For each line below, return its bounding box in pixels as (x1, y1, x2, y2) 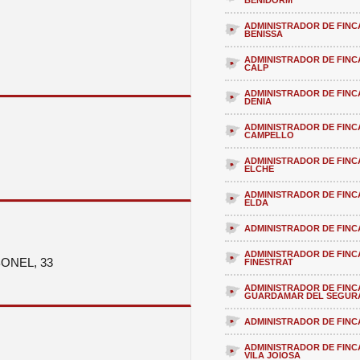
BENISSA (243, 29, 283, 39)
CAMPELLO (243, 130, 294, 141)
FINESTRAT (243, 257, 293, 268)
